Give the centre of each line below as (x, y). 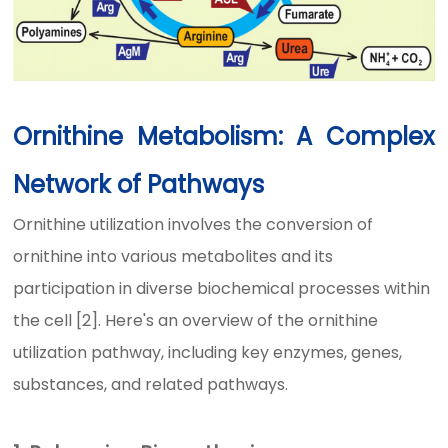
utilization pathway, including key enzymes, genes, (208, 353)
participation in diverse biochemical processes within (222, 289)
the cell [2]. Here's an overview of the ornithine (196, 321)
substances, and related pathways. (151, 385)
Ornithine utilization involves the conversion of (193, 225)
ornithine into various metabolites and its (173, 257)
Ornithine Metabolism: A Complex (224, 137)
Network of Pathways (139, 185)
